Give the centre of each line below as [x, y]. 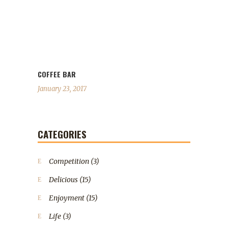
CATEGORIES [62, 134]
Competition [69, 162]
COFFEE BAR [57, 74]
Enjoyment [67, 198]
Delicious [63, 180]
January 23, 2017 [62, 89]
